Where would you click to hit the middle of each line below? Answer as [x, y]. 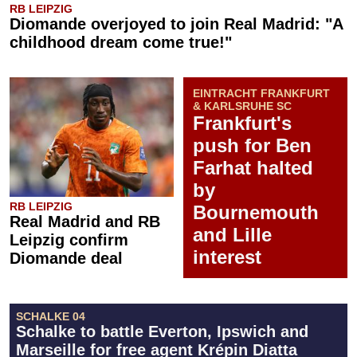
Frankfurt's [242, 123]
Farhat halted [253, 168]
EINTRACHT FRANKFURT [261, 93]
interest [227, 257]
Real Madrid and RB [85, 222]
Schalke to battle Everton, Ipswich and [162, 331]
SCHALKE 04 [51, 316]
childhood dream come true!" [121, 42]
